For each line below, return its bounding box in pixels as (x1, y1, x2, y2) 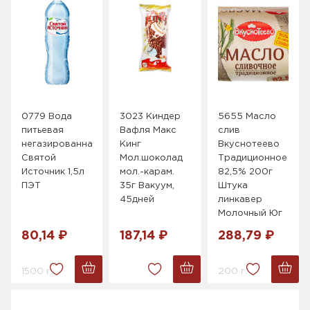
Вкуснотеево (217, 140, 280, 148)
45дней (120, 195, 155, 203)
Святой (21, 154, 57, 162)
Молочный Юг (217, 209, 282, 217)
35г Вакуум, (120, 181, 175, 190)
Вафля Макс (120, 126, 177, 134)
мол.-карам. (120, 167, 175, 176)
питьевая (21, 126, 64, 134)
